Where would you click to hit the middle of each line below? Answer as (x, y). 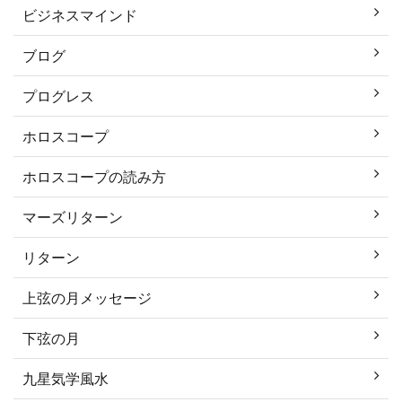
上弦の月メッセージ (87, 297)
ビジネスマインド (80, 14)
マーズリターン (73, 216)
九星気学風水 (66, 378)
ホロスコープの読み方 (94, 176)
